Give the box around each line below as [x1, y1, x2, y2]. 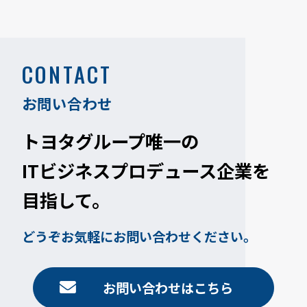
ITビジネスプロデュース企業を [22, 158, 271, 184]
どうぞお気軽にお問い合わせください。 [22, 227, 257, 247]
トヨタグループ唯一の [22, 128, 199, 155]
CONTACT [22, 58, 112, 90]
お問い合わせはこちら [102, 278, 233, 298]
